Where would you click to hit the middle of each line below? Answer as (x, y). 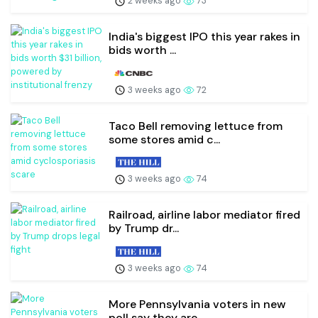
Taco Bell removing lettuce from (196, 126)
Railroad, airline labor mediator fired (204, 215)
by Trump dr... (144, 229)
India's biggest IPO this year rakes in (204, 36)
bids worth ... (142, 50)
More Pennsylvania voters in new (197, 305)
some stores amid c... (164, 139)
